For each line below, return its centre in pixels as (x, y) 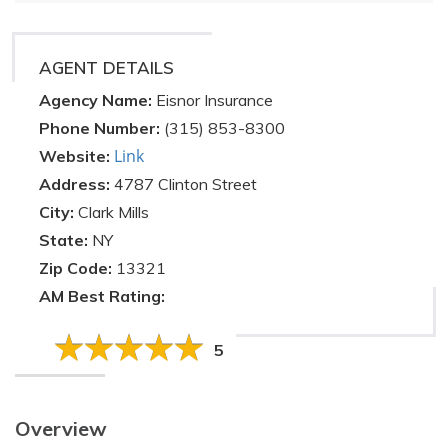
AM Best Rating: (102, 296)
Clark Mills (113, 212)
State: (65, 240)
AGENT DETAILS (106, 67)
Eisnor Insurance (214, 100)
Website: (76, 156)
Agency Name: (97, 100)
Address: (76, 184)
